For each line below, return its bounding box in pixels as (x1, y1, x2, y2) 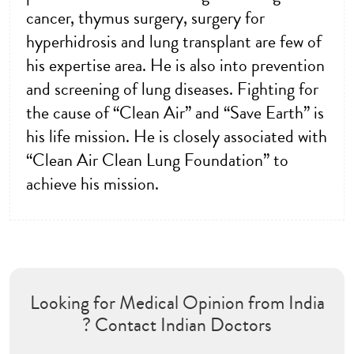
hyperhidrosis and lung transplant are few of (26, 29, 322, 55)
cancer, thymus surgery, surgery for (26, 6, 265, 32)
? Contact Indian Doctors (82, 311, 272, 339)
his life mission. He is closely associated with (26, 124, 327, 150)
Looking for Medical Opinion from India (29, 289, 325, 317)
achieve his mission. (26, 171, 159, 198)
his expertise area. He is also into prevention (26, 53, 325, 79)
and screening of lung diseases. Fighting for (26, 77, 318, 103)
